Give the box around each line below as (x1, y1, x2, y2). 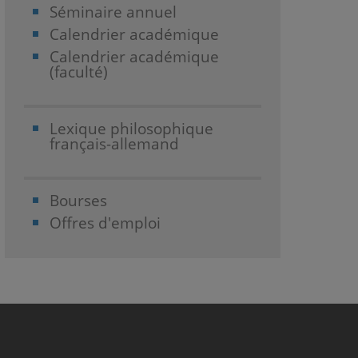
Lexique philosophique (50, 117, 213, 139)
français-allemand (50, 132, 179, 154)
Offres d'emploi (50, 211, 161, 233)
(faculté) (50, 60, 108, 82)
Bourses (50, 189, 107, 211)
